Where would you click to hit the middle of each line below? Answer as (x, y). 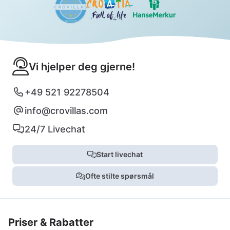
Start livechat (119, 154)
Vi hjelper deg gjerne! (82, 66)
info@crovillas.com (66, 110)
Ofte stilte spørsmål (119, 176)
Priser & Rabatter (51, 222)
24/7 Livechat (55, 129)
